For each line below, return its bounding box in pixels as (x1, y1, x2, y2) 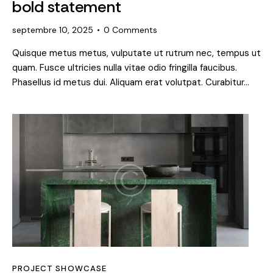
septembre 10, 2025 (12, 24, 93, 35)
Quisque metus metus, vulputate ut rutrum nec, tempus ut (12, 46, 261, 59)
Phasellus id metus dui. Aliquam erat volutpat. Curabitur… (12, 76, 249, 88)
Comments (112, 24, 158, 35)
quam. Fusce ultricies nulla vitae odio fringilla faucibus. (12, 61, 237, 74)
